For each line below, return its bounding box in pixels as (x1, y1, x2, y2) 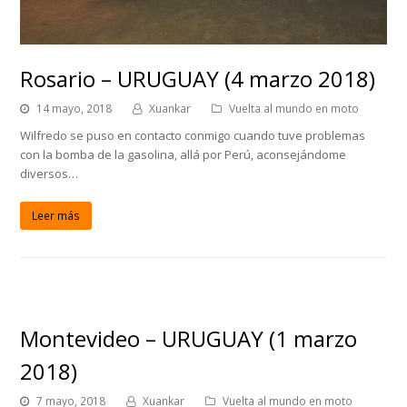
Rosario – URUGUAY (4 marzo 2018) (20, 63, 376, 94)
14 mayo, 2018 (36, 100, 113, 116)
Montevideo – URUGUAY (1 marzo (20, 323, 358, 354)
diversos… (20, 164, 79, 182)
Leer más (32, 207, 81, 223)
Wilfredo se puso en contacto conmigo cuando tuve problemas (20, 126, 366, 144)
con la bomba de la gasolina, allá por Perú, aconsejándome (20, 145, 347, 163)
